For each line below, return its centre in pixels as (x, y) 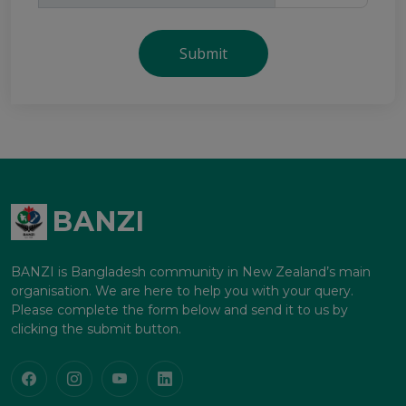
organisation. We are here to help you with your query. (182, 291)
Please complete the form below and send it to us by (179, 310)
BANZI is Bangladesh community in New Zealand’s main (191, 272)
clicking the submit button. (96, 329)
